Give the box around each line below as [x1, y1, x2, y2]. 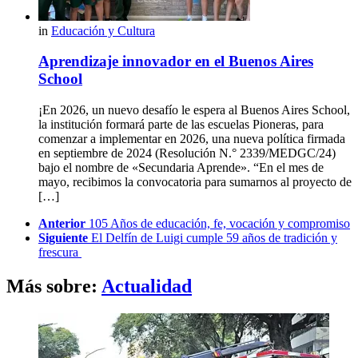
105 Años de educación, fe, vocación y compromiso [89, 217, 350, 231]
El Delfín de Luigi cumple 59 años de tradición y [91, 231, 337, 245]
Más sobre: [6, 275, 101, 296]
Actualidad [101, 275, 192, 296]
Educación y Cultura [51, 23, 155, 38]
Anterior [38, 217, 86, 231]
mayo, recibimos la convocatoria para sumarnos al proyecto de [38, 175, 352, 189]
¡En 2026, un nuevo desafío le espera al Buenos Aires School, [38, 103, 350, 117]
